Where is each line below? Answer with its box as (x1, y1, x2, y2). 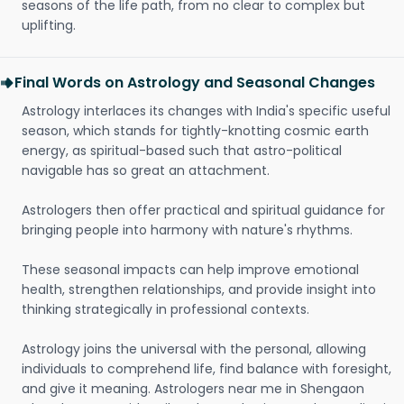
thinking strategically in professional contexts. (22, 300, 309, 318)
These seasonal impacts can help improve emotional (22, 261, 359, 279)
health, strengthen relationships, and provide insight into (22, 280, 376, 298)
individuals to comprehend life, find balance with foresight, (22, 360, 391, 378)
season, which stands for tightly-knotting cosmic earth (22, 122, 369, 140)
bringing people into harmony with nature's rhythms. (22, 221, 353, 239)
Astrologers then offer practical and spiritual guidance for (22, 201, 385, 219)
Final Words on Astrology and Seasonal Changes (14, 72, 375, 93)
